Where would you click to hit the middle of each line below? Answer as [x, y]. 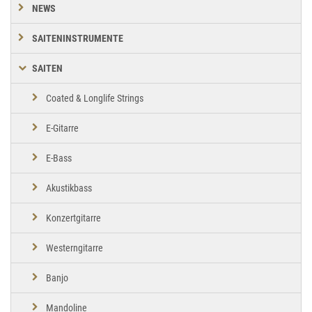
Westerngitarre [75, 248]
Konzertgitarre [73, 218]
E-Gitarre [62, 128]
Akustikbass [69, 188]
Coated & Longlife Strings [95, 98]
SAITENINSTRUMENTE [78, 38]
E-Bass [59, 158]
